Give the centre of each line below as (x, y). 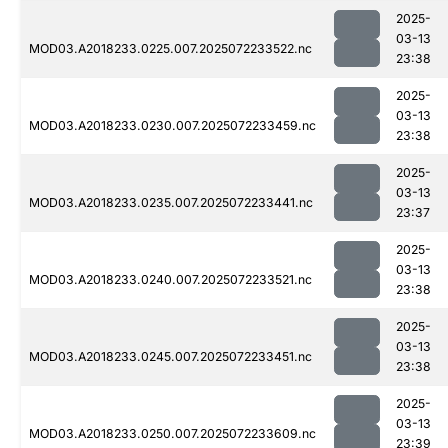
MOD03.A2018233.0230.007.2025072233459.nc (172, 126)
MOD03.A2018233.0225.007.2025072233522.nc (170, 49)
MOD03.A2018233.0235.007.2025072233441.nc (171, 203)
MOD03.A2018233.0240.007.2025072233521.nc (170, 280)
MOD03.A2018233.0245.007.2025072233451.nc (170, 357)
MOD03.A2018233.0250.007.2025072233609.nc (172, 434)
